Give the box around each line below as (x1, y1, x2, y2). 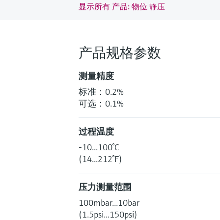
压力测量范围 (79, 181, 132, 192)
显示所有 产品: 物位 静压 (79, 1, 165, 11)
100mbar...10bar (79, 196, 139, 208)
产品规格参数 (79, 44, 161, 61)
